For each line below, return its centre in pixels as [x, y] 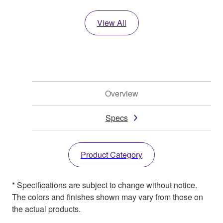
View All [111, 23]
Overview [121, 94]
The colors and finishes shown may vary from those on [108, 197]
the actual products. [46, 209]
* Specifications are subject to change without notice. [105, 185]
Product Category [111, 155]
